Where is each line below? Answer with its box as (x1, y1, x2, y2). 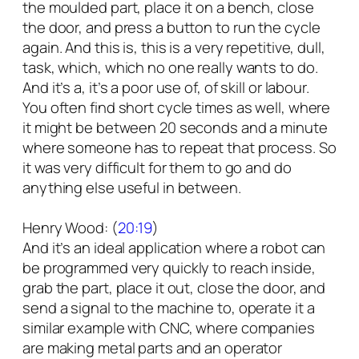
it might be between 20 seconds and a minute (22, 117, 328, 139)
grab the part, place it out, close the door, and (22, 277, 326, 299)
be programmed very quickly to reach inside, (22, 257, 316, 279)
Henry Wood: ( (22, 217, 118, 239)
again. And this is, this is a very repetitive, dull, (22, 37, 325, 58)
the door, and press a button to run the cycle (22, 17, 321, 38)
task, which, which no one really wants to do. (22, 57, 318, 79)
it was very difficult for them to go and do (22, 157, 292, 179)
